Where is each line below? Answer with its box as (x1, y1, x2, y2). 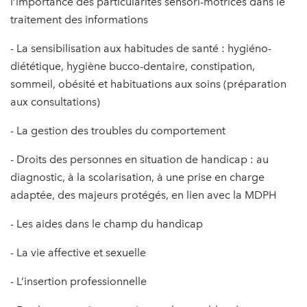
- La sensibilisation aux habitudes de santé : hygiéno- (10, 41, 271, 55)
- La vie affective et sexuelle (10, 245, 146, 259)
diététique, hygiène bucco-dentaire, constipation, (10, 59, 255, 73)
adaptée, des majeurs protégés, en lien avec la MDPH (10, 188, 276, 201)
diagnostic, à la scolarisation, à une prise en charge (10, 170, 265, 184)
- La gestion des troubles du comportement (10, 123, 225, 137)
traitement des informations (10, 12, 148, 26)
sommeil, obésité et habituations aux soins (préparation (10, 77, 286, 90)
